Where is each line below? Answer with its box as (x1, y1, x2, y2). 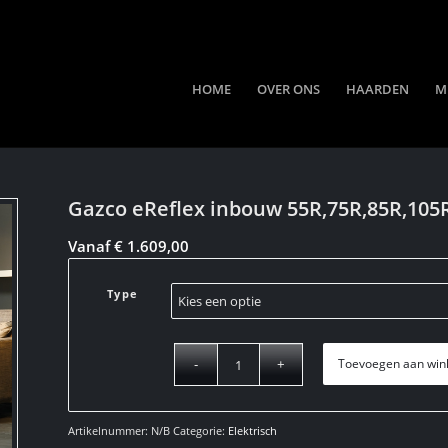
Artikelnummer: (68, 423, 152, 438)
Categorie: (173, 423, 229, 438)
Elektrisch (228, 423, 278, 438)
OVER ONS (257, 80, 321, 98)
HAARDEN (346, 80, 410, 98)
